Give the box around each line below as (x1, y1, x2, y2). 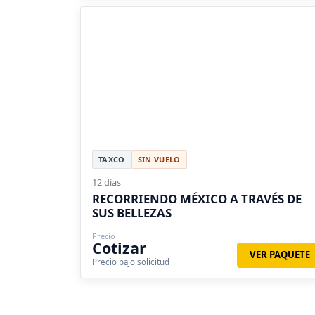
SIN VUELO (137, 154, 181, 165)
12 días (92, 176, 121, 189)
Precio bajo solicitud (92, 257, 169, 268)
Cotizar (92, 238, 146, 259)
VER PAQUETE (249, 248, 310, 262)
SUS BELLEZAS (92, 205, 172, 221)
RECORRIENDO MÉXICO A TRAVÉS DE (92, 191, 302, 207)
